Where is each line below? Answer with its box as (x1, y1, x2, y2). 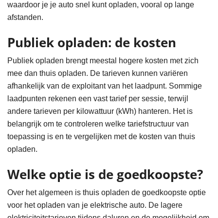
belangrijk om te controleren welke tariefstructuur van (7, 119, 189, 128)
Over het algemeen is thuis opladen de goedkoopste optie (7, 188, 206, 197)
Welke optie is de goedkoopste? (7, 165, 203, 183)
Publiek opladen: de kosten (7, 34, 176, 51)
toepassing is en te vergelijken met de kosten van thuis (7, 132, 195, 141)
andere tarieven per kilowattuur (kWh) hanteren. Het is (7, 107, 193, 115)
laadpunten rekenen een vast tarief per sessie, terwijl (7, 94, 188, 103)
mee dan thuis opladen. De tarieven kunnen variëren (7, 69, 188, 77)
